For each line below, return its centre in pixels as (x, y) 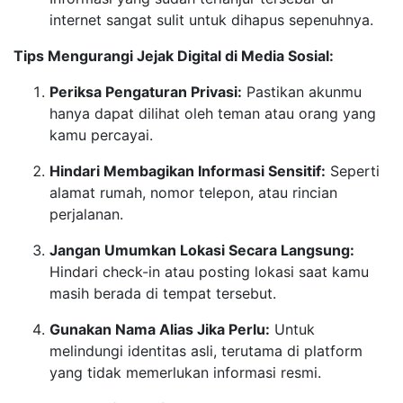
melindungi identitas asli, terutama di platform (206, 351)
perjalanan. (86, 214)
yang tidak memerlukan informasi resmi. (185, 372)
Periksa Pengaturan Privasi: (146, 92)
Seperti (353, 171)
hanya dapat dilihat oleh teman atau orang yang (213, 113)
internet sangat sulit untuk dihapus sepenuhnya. (211, 20)
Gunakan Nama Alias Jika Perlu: (160, 329)
